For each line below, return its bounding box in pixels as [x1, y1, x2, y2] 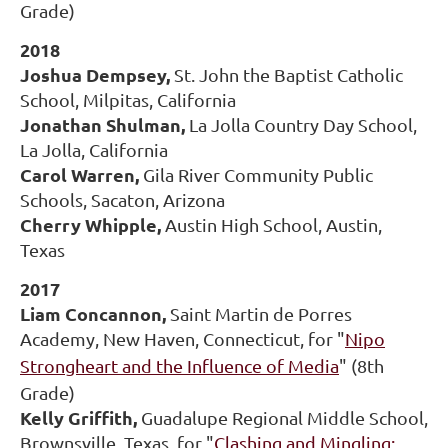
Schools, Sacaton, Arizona [20, 189, 225, 211]
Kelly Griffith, [20, 406, 141, 430]
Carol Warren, [20, 163, 139, 187]
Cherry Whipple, [20, 213, 165, 237]
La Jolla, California [20, 139, 168, 161]
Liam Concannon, [20, 302, 170, 326]
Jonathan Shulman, [20, 113, 189, 137]
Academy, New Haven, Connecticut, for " [20, 328, 345, 350]
